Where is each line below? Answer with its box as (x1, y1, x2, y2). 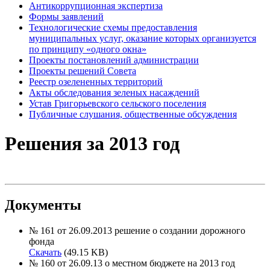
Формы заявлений (29, 11, 104, 22)
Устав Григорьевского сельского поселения (29, 98, 206, 108)
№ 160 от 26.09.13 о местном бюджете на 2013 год (29, 257, 235, 268)
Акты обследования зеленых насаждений (29, 87, 199, 98)
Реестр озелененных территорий (29, 77, 163, 87)
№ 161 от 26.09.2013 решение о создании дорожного (29, 225, 245, 236)
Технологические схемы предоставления (29, 22, 197, 33)
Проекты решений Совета (29, 66, 136, 76)
